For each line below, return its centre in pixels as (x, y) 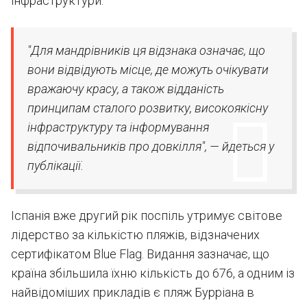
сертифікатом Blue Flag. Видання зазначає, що (140, 254)
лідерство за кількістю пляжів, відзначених (135, 235)
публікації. (56, 165)
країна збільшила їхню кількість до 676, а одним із (153, 273)
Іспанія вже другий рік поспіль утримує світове (147, 216)
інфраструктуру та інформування (118, 127)
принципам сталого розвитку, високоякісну (148, 108)
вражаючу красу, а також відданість (126, 89)
